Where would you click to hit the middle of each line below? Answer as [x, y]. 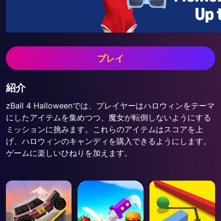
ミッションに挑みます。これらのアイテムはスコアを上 [105, 129]
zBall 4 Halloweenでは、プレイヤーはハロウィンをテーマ [110, 106]
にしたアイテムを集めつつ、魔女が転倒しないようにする [109, 117]
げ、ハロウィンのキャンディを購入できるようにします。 [109, 141]
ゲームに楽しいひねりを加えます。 [69, 153]
